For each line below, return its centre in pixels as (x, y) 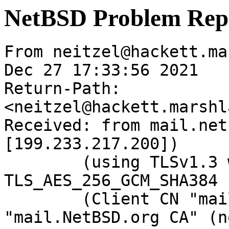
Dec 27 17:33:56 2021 (101, 70)
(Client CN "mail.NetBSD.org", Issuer (43, 199)
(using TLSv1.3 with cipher (43, 162)
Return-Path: (62, 89)
